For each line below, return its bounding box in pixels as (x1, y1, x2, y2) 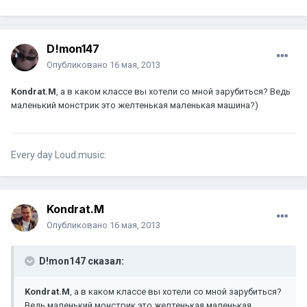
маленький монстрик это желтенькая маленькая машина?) (11, 100, 258, 111)
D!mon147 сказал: (37, 256, 124, 267)
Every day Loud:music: (11, 149, 106, 161)
